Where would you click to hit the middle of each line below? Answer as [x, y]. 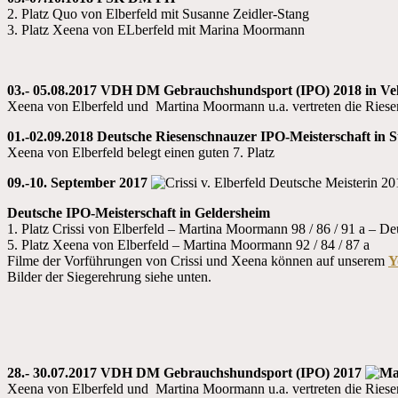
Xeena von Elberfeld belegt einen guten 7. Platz [141, 152]
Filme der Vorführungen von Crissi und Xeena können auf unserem [198, 260]
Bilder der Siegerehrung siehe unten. [109, 276]
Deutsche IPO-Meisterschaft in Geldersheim [139, 212]
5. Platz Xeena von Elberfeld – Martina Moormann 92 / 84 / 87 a [188, 244]
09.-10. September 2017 [79, 182]
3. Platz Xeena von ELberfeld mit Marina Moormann [156, 29]
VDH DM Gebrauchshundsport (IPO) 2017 [233, 372]
